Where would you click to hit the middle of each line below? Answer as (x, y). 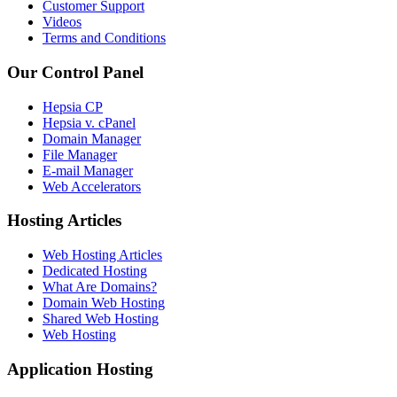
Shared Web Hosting (101, 318)
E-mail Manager (88, 170)
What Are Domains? (100, 286)
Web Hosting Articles (102, 254)
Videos (62, 22)
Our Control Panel (75, 72)
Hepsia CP (73, 106)
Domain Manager (92, 138)
